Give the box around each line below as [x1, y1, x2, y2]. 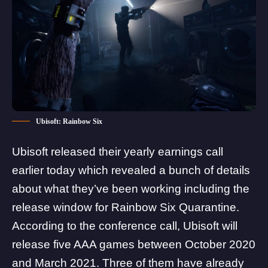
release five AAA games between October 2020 [12, 237, 255, 251]
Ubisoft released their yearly [12, 145, 158, 158]
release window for [12, 200, 111, 214]
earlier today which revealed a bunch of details [12, 163, 250, 176]
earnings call [158, 145, 223, 158]
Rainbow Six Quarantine [111, 200, 236, 214]
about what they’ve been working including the [12, 182, 249, 195]
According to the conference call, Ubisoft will [12, 219, 237, 232]
